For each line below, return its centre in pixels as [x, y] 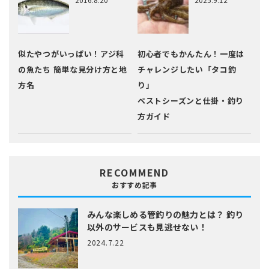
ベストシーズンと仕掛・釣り [191, 100]
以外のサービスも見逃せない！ [147, 227]
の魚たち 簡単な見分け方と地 [73, 69]
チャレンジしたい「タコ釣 [187, 69]
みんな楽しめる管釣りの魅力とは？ [157, 215]
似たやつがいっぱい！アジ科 [71, 53]
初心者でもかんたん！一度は [191, 53]
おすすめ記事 [134, 185]
